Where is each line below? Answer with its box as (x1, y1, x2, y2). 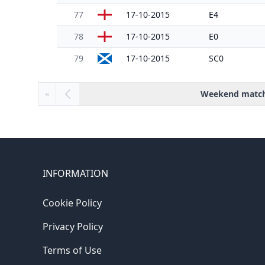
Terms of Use (43, 244, 102, 257)
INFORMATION (43, 167, 108, 180)
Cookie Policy (43, 196, 102, 209)
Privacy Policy (43, 220, 103, 233)
